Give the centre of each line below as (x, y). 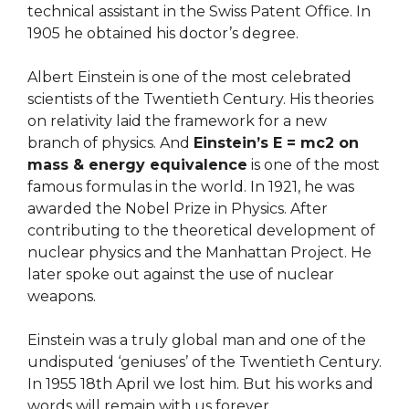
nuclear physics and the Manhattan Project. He (199, 253)
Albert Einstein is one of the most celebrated (189, 78)
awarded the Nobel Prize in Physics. (159, 209)
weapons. (62, 297)
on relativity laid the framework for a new (177, 121)
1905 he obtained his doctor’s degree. (163, 34)
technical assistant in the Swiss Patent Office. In (199, 12)
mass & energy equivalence (137, 165)
